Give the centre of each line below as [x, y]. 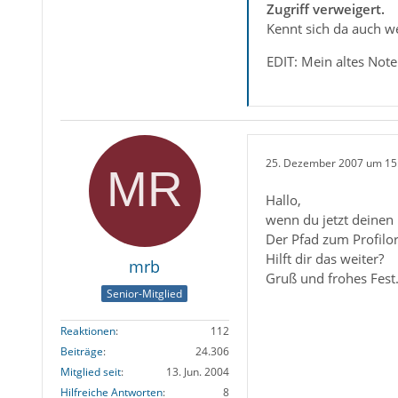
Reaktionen [88, 330]
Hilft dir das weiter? [324, 259]
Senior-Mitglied [145, 293]
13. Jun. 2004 [197, 371]
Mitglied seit [90, 371]
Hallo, [283, 200]
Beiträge [81, 351]
